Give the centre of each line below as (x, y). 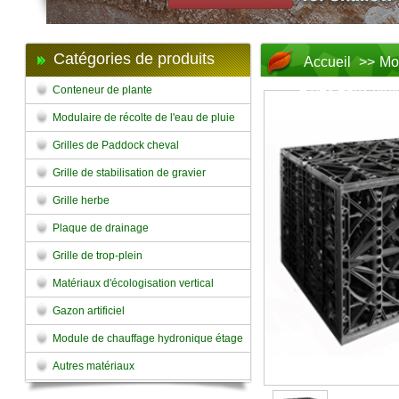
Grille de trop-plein (98, 256)
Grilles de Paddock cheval (116, 145)
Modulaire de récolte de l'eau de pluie (144, 118)
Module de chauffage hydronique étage (148, 338)
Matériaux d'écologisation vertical (133, 283)
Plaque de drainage (101, 228)
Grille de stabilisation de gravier (129, 173)
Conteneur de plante (102, 90)
